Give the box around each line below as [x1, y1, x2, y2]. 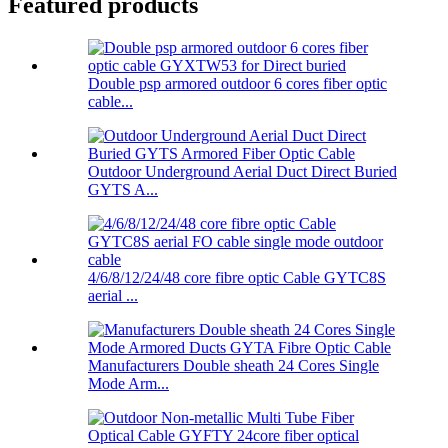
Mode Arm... [88, 375, 169, 393]
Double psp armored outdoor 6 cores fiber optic [88, 75, 387, 93]
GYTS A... [88, 181, 158, 199]
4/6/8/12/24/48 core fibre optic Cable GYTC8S [88, 269, 386, 287]
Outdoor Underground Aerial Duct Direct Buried [88, 163, 397, 181]
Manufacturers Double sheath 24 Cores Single [88, 357, 379, 375]
